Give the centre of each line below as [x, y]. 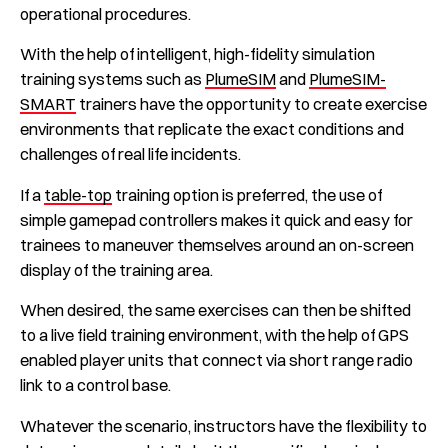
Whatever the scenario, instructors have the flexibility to [223, 425]
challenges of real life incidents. [130, 154]
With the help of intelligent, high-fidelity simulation [197, 54]
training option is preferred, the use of [247, 194]
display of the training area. [116, 269]
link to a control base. [95, 385]
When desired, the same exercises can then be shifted [215, 310]
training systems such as [112, 79]
